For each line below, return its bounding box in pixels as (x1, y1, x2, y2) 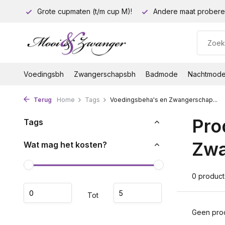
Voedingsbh (24, 70, 64, 78)
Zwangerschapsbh (74, 70, 136, 78)
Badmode (146, 70, 178, 78)
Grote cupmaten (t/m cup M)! (35, 7, 132, 16)
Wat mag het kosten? (24, 140, 107, 150)
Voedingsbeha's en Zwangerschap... (110, 96, 217, 103)
